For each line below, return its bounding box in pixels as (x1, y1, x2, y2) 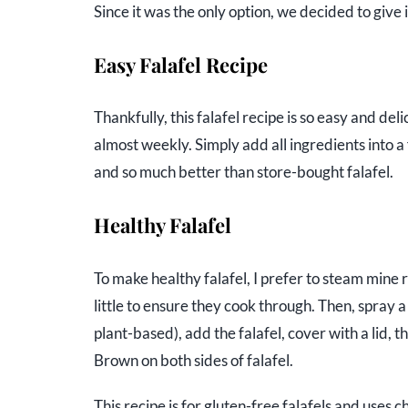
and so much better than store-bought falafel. (93, 162, 393, 182)
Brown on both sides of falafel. (93, 350, 293, 370)
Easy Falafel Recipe (93, 50, 268, 78)
